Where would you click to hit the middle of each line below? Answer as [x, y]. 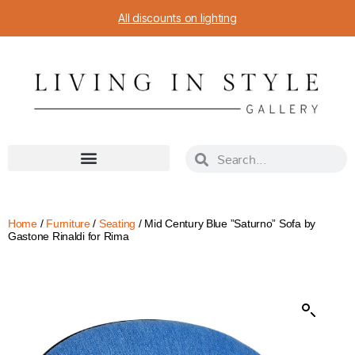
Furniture [68, 224]
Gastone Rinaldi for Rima [69, 237]
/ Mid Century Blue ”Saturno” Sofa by [226, 224]
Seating [117, 224]
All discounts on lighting [177, 18]
